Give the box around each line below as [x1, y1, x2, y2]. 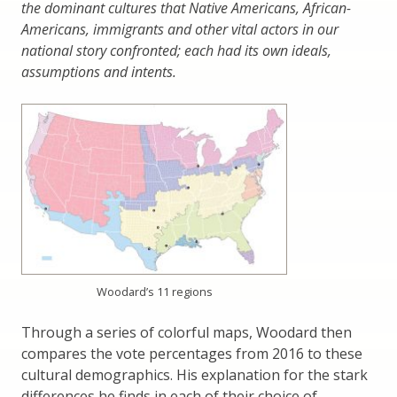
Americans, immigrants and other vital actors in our [21, 19, 339, 40]
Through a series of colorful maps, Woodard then [21, 323, 352, 343]
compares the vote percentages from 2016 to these [21, 344, 362, 364]
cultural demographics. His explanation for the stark [21, 365, 368, 385]
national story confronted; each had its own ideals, [21, 41, 331, 61]
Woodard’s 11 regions [96, 284, 213, 300]
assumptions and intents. [21, 62, 176, 82]
